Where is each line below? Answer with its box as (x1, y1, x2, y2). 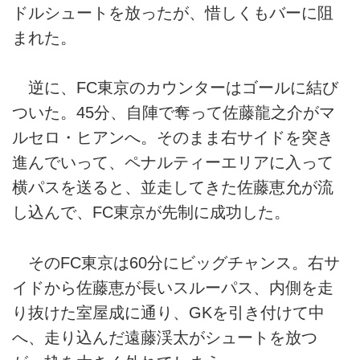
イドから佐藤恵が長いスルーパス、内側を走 (12, 278, 333, 297)
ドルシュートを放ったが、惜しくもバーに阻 (12, 3, 333, 22)
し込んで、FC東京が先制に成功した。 (12, 203, 290, 222)
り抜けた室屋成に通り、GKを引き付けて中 (12, 303, 325, 321)
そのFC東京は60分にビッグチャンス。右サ (12, 253, 340, 272)
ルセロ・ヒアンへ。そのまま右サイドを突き (12, 129, 333, 147)
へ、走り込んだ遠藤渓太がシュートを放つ (12, 328, 317, 346)
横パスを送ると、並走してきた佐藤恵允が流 (12, 178, 333, 197)
